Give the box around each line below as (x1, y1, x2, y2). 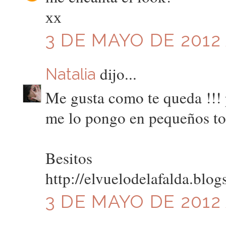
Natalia (45, 65, 96, 83)
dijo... (95, 63, 137, 84)
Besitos (45, 147, 92, 169)
